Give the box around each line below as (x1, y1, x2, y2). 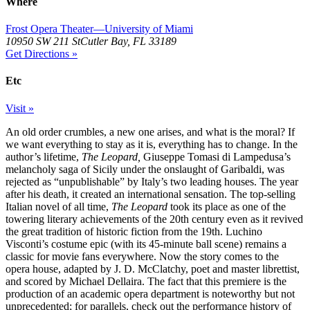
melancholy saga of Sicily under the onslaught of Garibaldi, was (6, 163, 284, 175)
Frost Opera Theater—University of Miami (6, 23, 193, 35)
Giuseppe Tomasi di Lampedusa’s (140, 150, 291, 163)
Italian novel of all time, (6, 200, 111, 212)
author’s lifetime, (6, 150, 82, 163)
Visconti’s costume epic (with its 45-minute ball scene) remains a (6, 237, 286, 250)
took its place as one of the (167, 200, 286, 212)
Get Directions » (6, 48, 77, 60)
